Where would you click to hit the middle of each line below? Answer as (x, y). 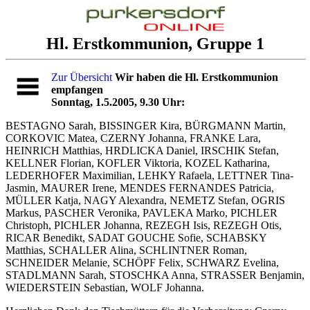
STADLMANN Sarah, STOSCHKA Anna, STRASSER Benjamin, (155, 275)
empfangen (77, 90)
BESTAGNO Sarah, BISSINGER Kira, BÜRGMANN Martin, (146, 126)
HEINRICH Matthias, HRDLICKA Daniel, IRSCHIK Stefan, (142, 151)
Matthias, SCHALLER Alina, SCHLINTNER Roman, (126, 250)
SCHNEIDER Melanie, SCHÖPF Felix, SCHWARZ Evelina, (142, 263)
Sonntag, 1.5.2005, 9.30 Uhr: (118, 102)
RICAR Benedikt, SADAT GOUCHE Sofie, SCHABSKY (136, 238)
